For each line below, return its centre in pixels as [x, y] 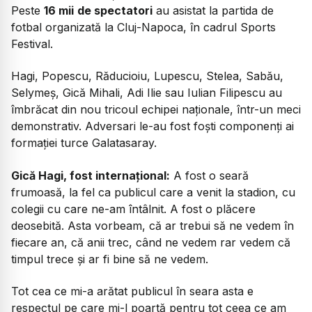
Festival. [32, 44]
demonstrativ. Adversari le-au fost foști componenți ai [153, 126]
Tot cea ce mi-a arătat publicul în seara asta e [132, 291]
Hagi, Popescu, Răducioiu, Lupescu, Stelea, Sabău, [147, 76]
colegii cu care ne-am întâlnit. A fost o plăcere [133, 209]
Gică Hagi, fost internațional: [91, 175]
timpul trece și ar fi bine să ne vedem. [110, 259]
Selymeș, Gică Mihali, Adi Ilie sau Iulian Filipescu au [147, 93]
